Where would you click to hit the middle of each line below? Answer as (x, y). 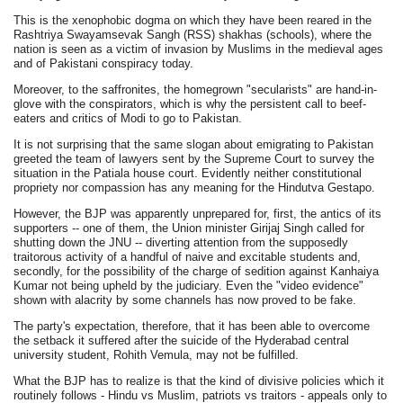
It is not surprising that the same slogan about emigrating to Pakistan (194, 144)
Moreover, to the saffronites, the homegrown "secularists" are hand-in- (196, 89)
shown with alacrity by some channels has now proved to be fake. (185, 300)
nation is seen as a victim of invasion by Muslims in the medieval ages (199, 49)
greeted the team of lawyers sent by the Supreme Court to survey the (194, 158)
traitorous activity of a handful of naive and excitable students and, (188, 256)
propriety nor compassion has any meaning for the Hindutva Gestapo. (195, 187)
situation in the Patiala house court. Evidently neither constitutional (188, 173)
